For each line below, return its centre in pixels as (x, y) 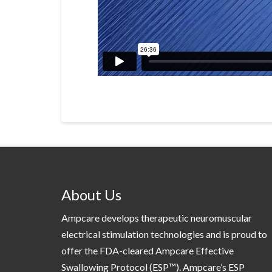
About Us (91, 195)
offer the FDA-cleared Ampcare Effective (147, 251)
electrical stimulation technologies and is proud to (164, 234)
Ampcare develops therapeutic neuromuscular (156, 218)
